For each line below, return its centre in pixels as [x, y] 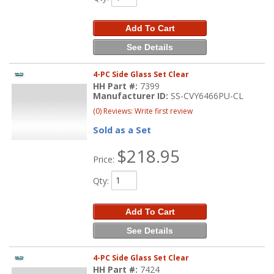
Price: [105, 159]
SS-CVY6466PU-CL [207, 95]
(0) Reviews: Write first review [143, 111]
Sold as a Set [122, 130]
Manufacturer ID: [132, 95]
